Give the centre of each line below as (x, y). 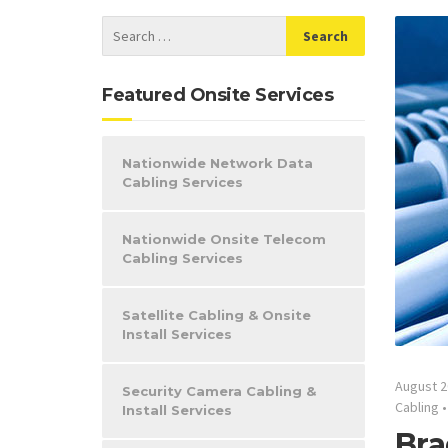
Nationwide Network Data (217, 163)
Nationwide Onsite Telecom (224, 239)
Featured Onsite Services (217, 95)
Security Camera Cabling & (219, 391)
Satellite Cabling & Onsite (216, 315)
